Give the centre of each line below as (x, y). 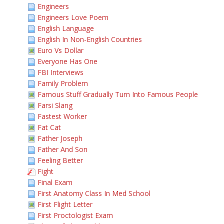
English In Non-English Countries (90, 39)
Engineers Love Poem (73, 17)
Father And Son (62, 149)
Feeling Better (60, 160)
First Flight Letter (65, 204)
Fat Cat (49, 127)
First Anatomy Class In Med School (94, 193)
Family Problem (63, 83)
